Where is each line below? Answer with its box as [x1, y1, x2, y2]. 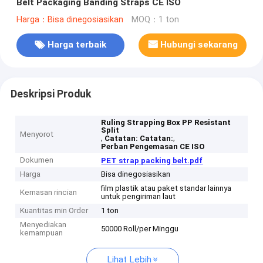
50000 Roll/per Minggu [101, 224, 179, 234]
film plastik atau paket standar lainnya [101, 184, 232, 193]
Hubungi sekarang [160, 39, 238, 50]
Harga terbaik [47, 39, 106, 50]
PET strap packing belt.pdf [101, 156, 203, 166]
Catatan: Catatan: [104, 134, 174, 143]
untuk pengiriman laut [101, 192, 176, 201]
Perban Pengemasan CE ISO [101, 142, 205, 151]
